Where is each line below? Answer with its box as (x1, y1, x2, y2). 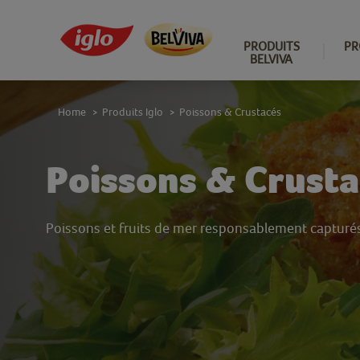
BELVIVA (250, 51, 292, 66)
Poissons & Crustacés (179, 105, 281, 118)
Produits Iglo (102, 105, 163, 118)
